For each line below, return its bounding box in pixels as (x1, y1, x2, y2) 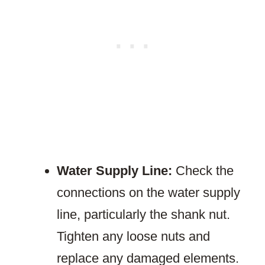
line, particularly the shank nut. (57, 207, 230, 222)
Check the (172, 163, 234, 179)
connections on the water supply (57, 185, 240, 201)
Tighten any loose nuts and (57, 229, 210, 244)
